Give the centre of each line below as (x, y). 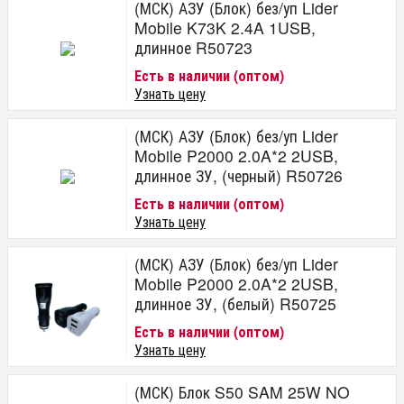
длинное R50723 (193, 47)
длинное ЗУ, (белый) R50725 (235, 303)
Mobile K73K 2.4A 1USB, (225, 28)
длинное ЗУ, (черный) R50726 (239, 175)
